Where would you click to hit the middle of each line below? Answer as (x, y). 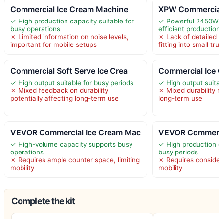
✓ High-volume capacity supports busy (71, 144)
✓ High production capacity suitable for (72, 21)
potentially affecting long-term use (65, 98)
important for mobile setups (54, 44)
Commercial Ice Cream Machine (69, 9)
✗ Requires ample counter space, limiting (75, 160)
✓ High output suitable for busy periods (72, 82)
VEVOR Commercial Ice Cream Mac (76, 132)
